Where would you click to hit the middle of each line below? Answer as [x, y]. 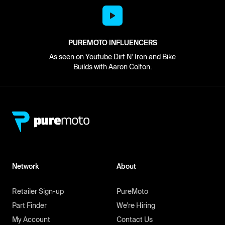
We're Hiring [136, 205]
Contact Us [135, 219]
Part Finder [29, 205]
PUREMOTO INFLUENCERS [113, 43]
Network [25, 166]
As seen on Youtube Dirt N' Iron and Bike [113, 57]
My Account [31, 219]
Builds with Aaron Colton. [113, 67]
